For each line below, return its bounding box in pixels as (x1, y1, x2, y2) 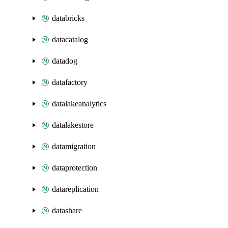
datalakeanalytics (52, 99, 106, 108)
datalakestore (52, 121, 94, 129)
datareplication (52, 185, 99, 193)
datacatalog (52, 35, 88, 44)
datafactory (52, 78, 88, 87)
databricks (52, 14, 84, 22)
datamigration (52, 142, 96, 151)
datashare (52, 206, 82, 215)
